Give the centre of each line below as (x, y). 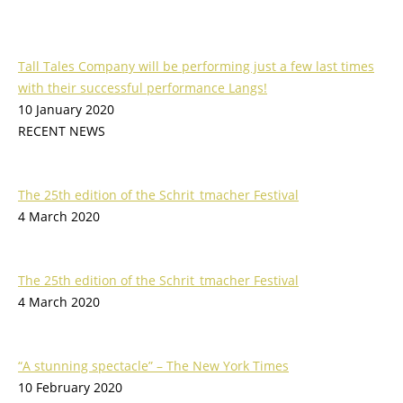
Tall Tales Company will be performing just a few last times (196, 66)
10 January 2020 (66, 109)
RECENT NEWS (62, 131)
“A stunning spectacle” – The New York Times (153, 366)
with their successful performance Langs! (143, 88)
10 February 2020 (70, 387)
